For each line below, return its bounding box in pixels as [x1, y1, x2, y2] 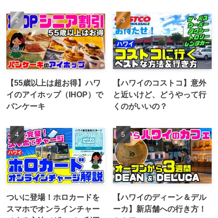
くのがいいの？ [113, 102, 168, 111]
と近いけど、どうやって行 [113, 90, 207, 99]
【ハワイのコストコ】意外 [113, 78, 207, 88]
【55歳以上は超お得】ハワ [6, 78, 101, 88]
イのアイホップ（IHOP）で [6, 90, 104, 99]
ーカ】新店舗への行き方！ [113, 204, 207, 213]
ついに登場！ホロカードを [6, 192, 100, 201]
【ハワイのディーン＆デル [113, 192, 207, 201]
